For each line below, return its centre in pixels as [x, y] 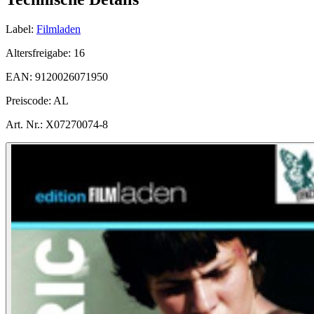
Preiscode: [29, 100]
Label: [20, 29]
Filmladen [59, 29]
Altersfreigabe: [40, 53]
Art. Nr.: [24, 124]
